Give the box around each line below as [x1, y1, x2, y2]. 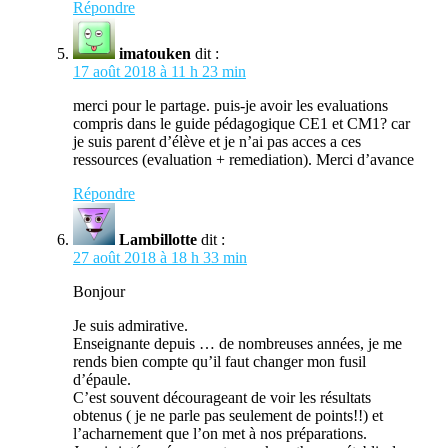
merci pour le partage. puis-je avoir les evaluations [73, 96, 388, 114]
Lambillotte [119, 230, 197, 248]
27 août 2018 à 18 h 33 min [73, 248, 247, 266]
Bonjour [73, 282, 125, 300]
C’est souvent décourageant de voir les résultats [73, 388, 371, 406]
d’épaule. [73, 370, 131, 388]
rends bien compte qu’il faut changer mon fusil [73, 352, 366, 370]
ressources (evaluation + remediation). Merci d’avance [73, 150, 414, 168]
